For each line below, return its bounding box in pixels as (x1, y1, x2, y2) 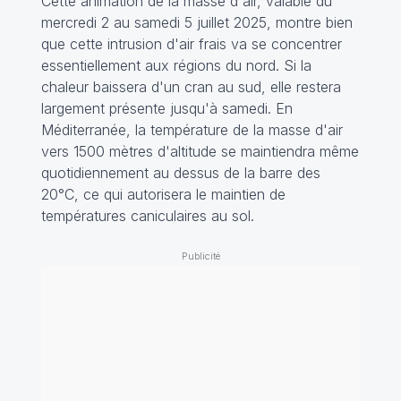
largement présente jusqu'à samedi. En (40, 98, 293, 117)
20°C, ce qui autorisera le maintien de (40, 184, 286, 203)
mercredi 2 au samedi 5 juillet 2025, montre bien (40, 13, 353, 31)
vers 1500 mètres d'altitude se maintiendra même (40, 141, 359, 160)
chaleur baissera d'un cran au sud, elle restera (40, 77, 341, 96)
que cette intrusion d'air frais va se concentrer (40, 34, 342, 53)
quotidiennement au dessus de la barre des (40, 163, 320, 182)
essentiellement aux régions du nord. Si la (40, 55, 311, 74)
